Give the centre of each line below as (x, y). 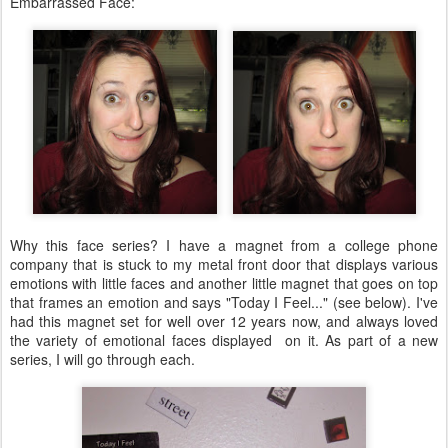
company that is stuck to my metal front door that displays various (224, 264)
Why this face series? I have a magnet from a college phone (224, 245)
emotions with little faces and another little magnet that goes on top (224, 283)
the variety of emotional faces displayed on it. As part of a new (224, 340)
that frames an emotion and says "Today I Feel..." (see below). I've (224, 302)
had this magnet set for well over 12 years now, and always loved (224, 321)
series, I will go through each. (102, 359)
